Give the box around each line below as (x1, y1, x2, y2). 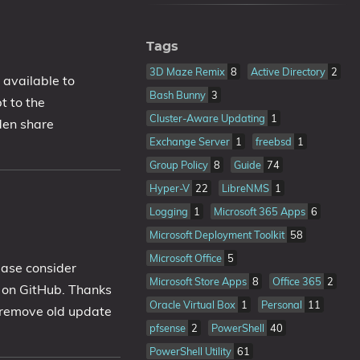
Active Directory (250, 65, 328, 78)
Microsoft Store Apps (149, 275, 249, 288)
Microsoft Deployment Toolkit (149, 228, 287, 241)
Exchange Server (149, 135, 232, 148)
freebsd (255, 135, 294, 148)
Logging (149, 205, 190, 218)
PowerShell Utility (149, 345, 234, 358)
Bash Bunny (149, 88, 208, 101)
